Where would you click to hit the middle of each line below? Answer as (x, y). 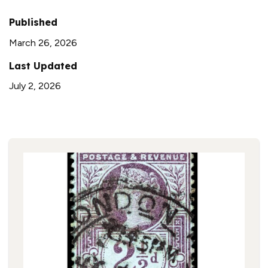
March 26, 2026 (43, 42)
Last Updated (43, 66)
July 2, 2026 (35, 86)
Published (33, 22)
